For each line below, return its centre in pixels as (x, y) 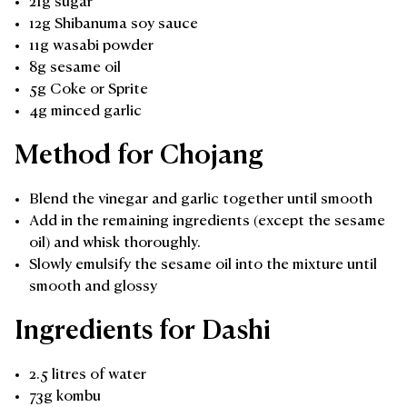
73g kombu (65, 397)
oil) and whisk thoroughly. (115, 243)
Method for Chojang (139, 156)
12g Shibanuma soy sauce (114, 24)
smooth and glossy (93, 287)
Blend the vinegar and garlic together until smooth (201, 199)
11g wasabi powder (91, 46)
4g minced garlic (85, 111)
